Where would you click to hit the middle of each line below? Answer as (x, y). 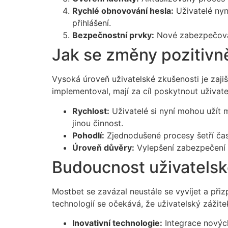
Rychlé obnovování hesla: (123, 11)
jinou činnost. (98, 123)
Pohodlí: (88, 135)
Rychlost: (91, 111)
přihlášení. (92, 23)
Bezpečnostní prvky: (113, 35)
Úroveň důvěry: (103, 147)
